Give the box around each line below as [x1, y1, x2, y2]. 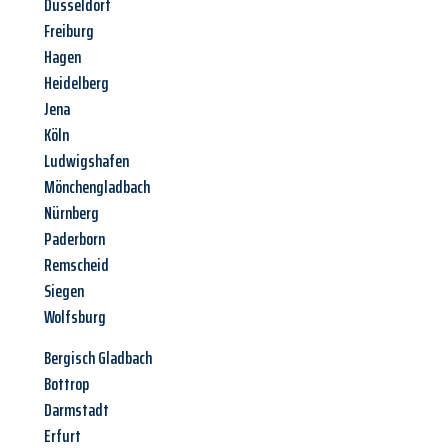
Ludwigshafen [44, 147, 129, 176]
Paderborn [44, 225, 105, 254]
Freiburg [44, 17, 94, 46]
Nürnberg [44, 199, 99, 228]
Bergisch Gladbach [44, 344, 152, 373]
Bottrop [44, 370, 89, 399]
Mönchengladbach [44, 173, 150, 202]
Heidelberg [44, 69, 109, 98]
